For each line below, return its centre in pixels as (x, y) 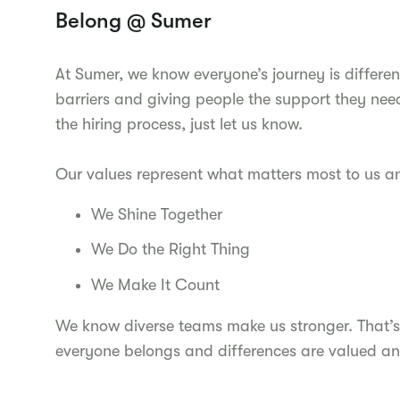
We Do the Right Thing (171, 250)
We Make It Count (155, 284)
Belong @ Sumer (133, 20)
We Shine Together (157, 214)
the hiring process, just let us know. (179, 124)
